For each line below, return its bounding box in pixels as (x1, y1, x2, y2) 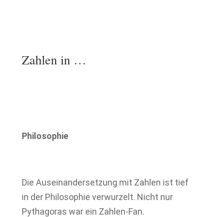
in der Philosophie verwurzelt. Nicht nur (21, 192, 173, 202)
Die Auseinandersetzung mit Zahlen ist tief (21, 177, 188, 187)
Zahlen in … (21, 51, 86, 68)
